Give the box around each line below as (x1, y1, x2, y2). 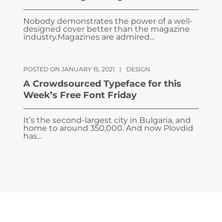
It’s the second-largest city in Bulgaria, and (23, 115, 191, 125)
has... (23, 131, 42, 141)
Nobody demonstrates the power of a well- (23, 16, 193, 26)
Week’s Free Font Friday (23, 90, 137, 101)
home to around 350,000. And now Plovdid (23, 123, 193, 133)
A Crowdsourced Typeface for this (23, 78, 181, 89)
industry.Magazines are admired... (23, 32, 154, 42)
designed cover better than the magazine (23, 24, 190, 34)
